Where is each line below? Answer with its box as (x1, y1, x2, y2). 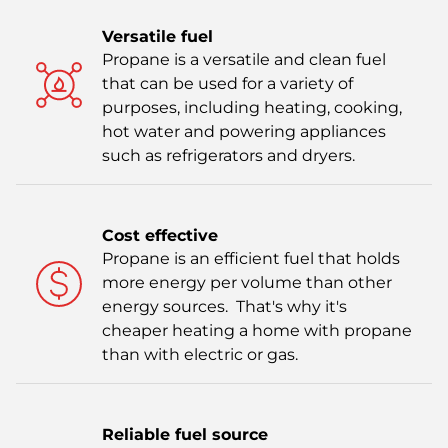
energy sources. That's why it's (102, 296, 347, 316)
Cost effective (102, 225, 218, 245)
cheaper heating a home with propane (102, 320, 412, 340)
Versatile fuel (102, 26, 213, 46)
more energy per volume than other (102, 272, 392, 292)
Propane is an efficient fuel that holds (102, 248, 400, 268)
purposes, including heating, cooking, (102, 97, 402, 117)
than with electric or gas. (102, 344, 298, 364)
